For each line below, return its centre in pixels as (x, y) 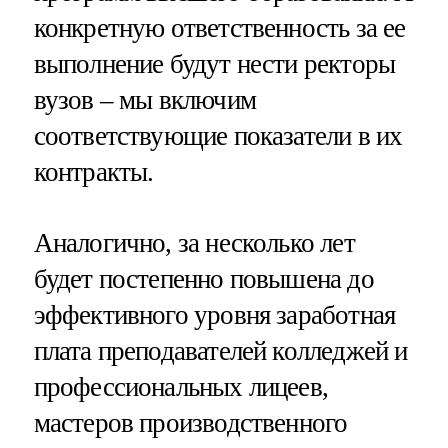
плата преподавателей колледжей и (220, 351)
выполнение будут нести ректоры (214, 63)
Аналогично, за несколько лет (194, 243)
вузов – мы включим (144, 99)
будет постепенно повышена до (203, 279)
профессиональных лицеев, (181, 387)
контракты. (93, 171)
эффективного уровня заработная (214, 315)
